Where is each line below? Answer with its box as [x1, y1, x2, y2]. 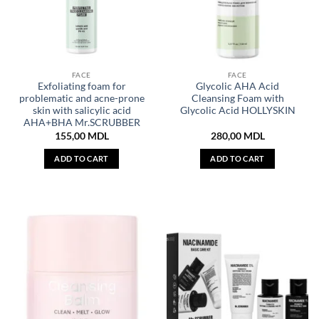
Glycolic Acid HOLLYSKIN [179, 105, 296, 117]
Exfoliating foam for [37, 80, 126, 93]
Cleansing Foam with [191, 93, 284, 105]
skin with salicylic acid [32, 105, 131, 117]
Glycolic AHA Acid [196, 80, 279, 93]
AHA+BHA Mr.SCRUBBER [23, 117, 140, 129]
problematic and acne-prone [19, 93, 145, 105]
